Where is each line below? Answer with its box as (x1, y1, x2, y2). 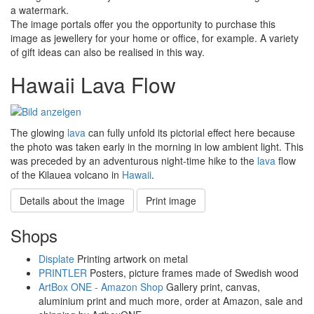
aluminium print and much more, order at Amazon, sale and (39, 293, 303, 308)
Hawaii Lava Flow (11, 69, 176, 100)
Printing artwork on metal (74, 251, 188, 266)
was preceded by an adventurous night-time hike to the (11, 153, 257, 168)
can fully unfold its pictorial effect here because (86, 125, 295, 139)
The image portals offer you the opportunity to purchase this (11, 16, 275, 31)
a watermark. (11, 2, 69, 17)
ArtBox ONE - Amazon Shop (39, 279, 163, 294)
